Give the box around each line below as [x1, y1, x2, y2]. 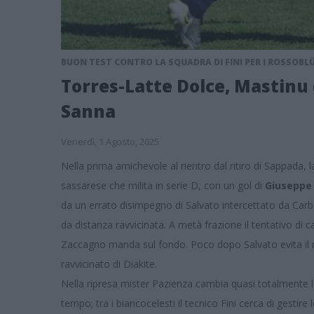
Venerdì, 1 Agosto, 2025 [61, 135, 159, 148]
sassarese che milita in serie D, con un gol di [61, 179, 265, 192]
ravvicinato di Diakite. [61, 257, 160, 271]
